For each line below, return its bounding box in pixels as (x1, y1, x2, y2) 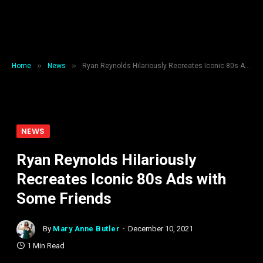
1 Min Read (27, 241, 65, 250)
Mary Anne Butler (53, 224, 120, 234)
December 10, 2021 (128, 224, 194, 234)
